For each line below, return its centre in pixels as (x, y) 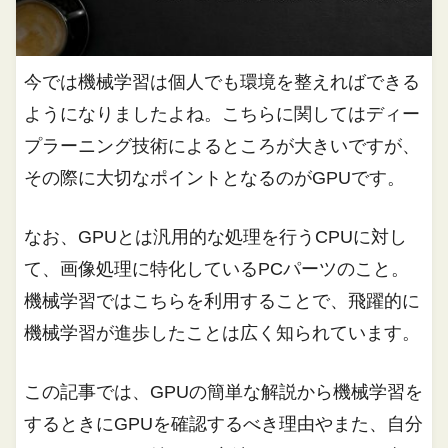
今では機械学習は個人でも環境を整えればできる (222, 81)
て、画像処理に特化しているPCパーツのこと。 (217, 268)
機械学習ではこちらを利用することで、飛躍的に (222, 300)
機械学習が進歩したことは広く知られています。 (222, 332)
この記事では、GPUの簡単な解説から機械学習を (224, 391)
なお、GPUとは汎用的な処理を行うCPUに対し (216, 236)
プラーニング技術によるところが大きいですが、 (222, 145)
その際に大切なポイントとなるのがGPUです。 (215, 177)
